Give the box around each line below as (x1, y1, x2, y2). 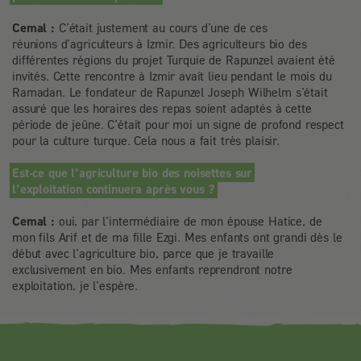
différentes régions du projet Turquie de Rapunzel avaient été (12, 52, 335, 67)
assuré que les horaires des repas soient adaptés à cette (12, 100, 312, 115)
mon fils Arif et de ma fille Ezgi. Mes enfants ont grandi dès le (12, 229, 342, 244)
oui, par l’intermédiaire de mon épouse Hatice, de (54, 213, 322, 228)
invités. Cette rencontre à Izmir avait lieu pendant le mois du (12, 68, 332, 83)
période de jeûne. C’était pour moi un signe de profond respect (12, 116, 344, 131)
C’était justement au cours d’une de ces (54, 19, 268, 35)
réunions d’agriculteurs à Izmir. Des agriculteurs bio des (12, 35, 307, 51)
